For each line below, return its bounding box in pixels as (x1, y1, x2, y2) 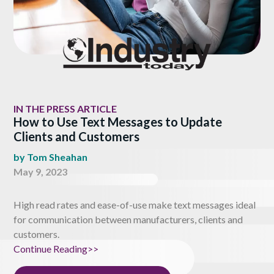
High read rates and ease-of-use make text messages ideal (13, 198, 256, 210)
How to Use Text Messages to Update (13, 114, 222, 129)
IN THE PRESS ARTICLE (13, 102, 117, 114)
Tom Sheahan (27, 150, 87, 163)
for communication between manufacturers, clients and (13, 213, 243, 225)
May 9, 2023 (13, 165, 67, 177)
